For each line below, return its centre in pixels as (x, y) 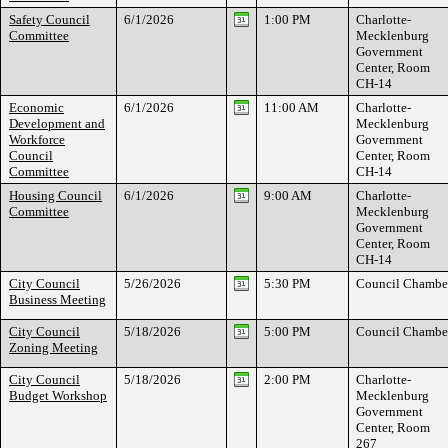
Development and (57, 123)
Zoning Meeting (53, 347)
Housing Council (55, 195)
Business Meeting (57, 299)
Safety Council (49, 19)
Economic (36, 107)
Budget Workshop (58, 395)
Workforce (37, 139)
